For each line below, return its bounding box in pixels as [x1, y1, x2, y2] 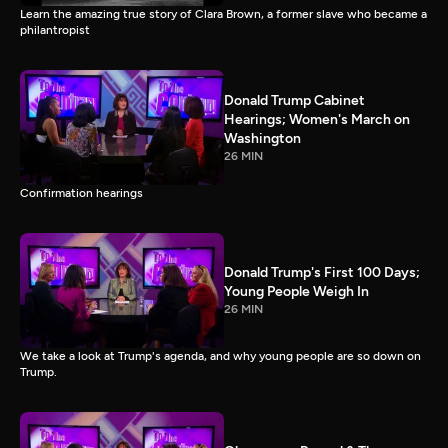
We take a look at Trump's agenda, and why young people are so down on [20, 348, 421, 363]
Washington [224, 129, 301, 147]
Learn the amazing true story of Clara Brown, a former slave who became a [20, 7, 427, 21]
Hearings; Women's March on [224, 110, 410, 128]
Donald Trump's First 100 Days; [224, 264, 420, 282]
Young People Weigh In [224, 283, 369, 301]
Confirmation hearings [20, 185, 143, 200]
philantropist [20, 23, 90, 37]
